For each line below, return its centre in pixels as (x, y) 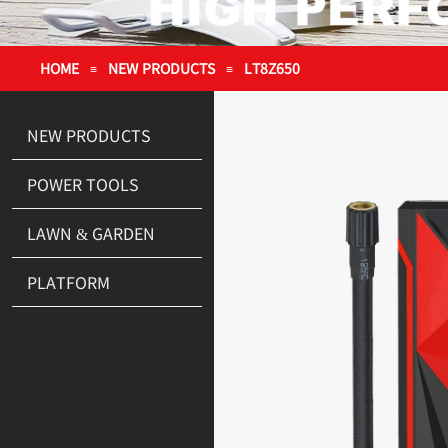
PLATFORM (68, 282)
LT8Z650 (272, 67)
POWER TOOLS (83, 184)
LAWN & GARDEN (91, 233)
